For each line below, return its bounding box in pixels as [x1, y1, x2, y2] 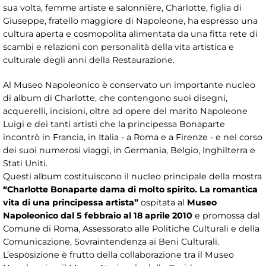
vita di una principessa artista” [3, 197, 138, 208]
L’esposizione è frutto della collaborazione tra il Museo [3, 249, 234, 260]
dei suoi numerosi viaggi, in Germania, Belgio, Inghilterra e [3, 144, 255, 156]
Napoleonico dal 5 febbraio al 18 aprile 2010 [3, 210, 192, 221]
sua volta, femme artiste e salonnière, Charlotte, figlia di [3, 2, 242, 13]
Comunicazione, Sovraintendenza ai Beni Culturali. [3, 236, 219, 247]
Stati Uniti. [3, 157, 47, 169]
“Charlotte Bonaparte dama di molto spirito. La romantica [3, 183, 258, 195]
